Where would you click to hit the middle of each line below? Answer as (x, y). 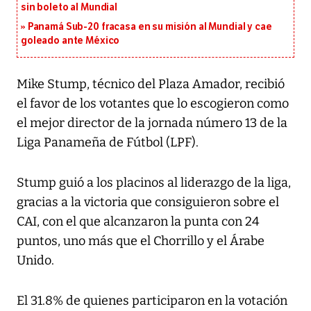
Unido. (35, 261)
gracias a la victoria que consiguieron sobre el (148, 202)
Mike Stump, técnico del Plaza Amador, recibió (151, 84)
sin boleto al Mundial (69, 8)
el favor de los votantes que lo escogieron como (153, 104)
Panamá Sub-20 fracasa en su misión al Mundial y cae (150, 27)
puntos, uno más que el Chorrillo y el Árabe (141, 241)
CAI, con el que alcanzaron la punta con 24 (138, 222)
